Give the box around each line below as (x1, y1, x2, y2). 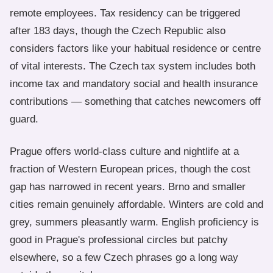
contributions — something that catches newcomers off (10, 96, 261, 107)
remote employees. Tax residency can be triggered (10, 7, 240, 19)
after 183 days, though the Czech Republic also (10, 25, 225, 37)
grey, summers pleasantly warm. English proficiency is (10, 216, 259, 228)
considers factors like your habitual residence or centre (10, 43, 261, 54)
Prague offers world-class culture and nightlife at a (10, 146, 239, 157)
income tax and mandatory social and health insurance (10, 78, 258, 90)
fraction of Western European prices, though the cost (10, 163, 250, 175)
